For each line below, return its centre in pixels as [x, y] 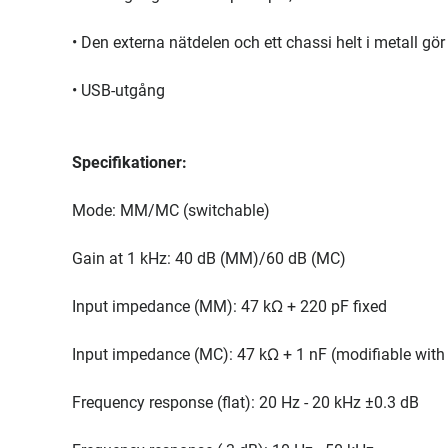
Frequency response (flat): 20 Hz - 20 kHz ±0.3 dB [245, 402]
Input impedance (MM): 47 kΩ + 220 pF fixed [229, 306]
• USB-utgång [118, 90]
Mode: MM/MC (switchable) [171, 210]
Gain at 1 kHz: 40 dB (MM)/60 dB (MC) [209, 258]
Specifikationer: [129, 162]
